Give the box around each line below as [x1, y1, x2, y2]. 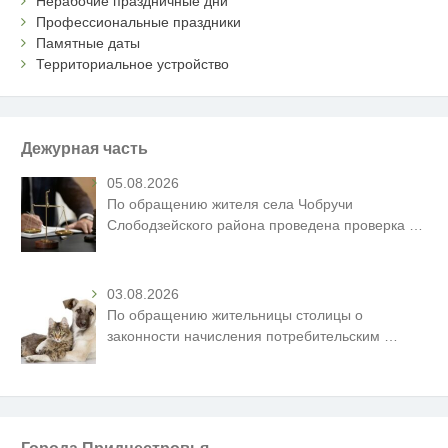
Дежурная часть [21, 138, 149, 157]
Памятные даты [36, 34, 141, 51]
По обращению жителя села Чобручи [107, 196, 354, 213]
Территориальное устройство [36, 55, 230, 72]
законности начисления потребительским [107, 328, 385, 345]
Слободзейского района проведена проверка [107, 217, 410, 234]
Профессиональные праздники [36, 13, 242, 30]
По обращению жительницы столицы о [107, 307, 364, 324]
